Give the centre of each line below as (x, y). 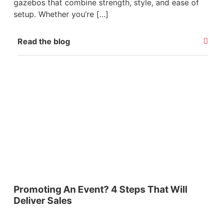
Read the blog (44, 41)
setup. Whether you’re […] (61, 14)
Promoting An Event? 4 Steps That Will (100, 189)
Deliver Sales (43, 200)
